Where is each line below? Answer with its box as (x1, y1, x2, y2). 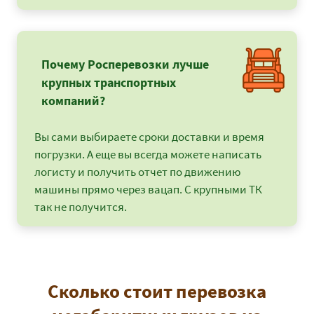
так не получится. (34, 199, 127, 215)
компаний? (41, 93, 105, 109)
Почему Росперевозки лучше (41, 56, 209, 73)
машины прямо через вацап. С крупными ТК (34, 182, 262, 198)
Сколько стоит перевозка (48, 279, 266, 303)
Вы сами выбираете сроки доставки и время (34, 129, 264, 145)
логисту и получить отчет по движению (34, 164, 241, 180)
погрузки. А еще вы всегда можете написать (34, 146, 261, 163)
